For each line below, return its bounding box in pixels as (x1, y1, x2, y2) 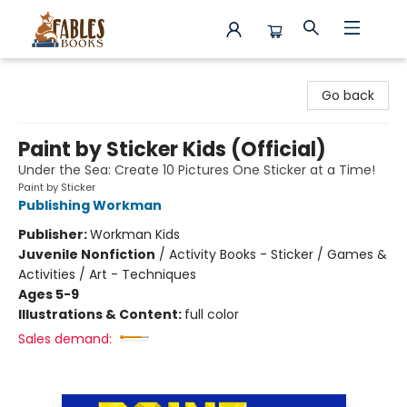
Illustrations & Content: (18, 305, 184, 323)
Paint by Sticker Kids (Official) (18, 135, 326, 164)
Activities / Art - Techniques (18, 265, 196, 283)
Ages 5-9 (18, 285, 79, 303)
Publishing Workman (18, 196, 162, 214)
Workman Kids (90, 225, 180, 243)
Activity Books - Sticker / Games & (169, 245, 387, 263)
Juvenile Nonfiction (18, 245, 155, 263)
